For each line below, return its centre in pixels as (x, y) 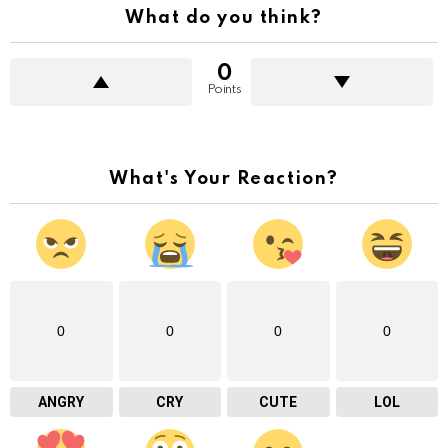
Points (224, 89)
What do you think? (224, 17)
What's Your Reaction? (224, 178)
